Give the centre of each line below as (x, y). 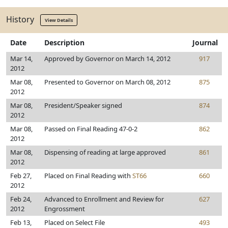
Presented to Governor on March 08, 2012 (107, 82)
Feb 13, (21, 222)
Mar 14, (21, 59)
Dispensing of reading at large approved (105, 152)
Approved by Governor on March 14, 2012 (107, 59)
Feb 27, (21, 176)
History (23, 19)
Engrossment (65, 209)
